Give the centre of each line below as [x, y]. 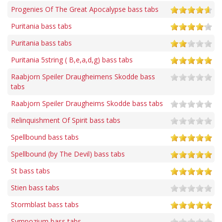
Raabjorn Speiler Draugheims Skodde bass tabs [87, 104]
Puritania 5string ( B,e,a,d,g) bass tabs [72, 60]
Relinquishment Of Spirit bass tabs [66, 120]
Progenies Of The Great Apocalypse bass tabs [85, 9]
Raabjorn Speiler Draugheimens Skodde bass [83, 77]
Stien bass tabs [35, 188]
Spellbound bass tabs [45, 137]
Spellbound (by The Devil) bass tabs [68, 154]
